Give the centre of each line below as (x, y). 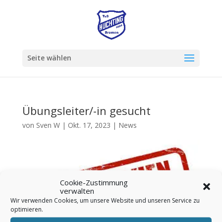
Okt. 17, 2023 (89, 125)
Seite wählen (49, 58)
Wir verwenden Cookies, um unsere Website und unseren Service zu (105, 200)
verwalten (77, 191)
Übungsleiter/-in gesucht (86, 111)
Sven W (48, 125)
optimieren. (27, 209)
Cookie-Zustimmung (94, 182)
